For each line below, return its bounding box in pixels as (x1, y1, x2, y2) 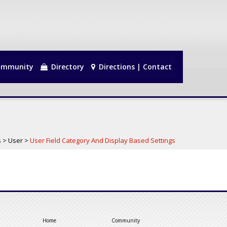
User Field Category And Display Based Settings (30, 136, 175, 145)
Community (111, 217, 140, 224)
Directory (49, 62, 84, 71)
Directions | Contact (97, 62, 172, 71)
